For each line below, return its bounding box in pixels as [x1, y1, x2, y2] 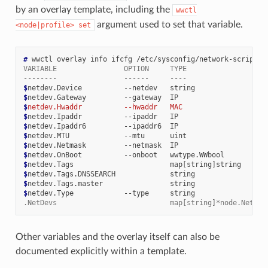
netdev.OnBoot [27, 151, 82, 160]
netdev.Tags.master [27, 179, 103, 188]
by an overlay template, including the [15, 5, 172, 15]
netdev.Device [27, 84, 82, 93]
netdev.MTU [27, 132, 69, 141]
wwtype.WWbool [169, 151, 224, 160]
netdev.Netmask [27, 141, 86, 150]
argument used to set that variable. [94, 20, 243, 30]
